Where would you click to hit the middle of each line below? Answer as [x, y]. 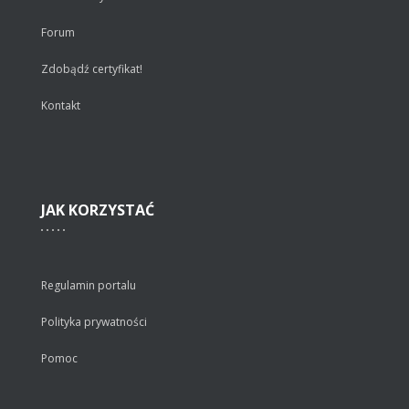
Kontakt [61, 105]
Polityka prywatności [94, 321]
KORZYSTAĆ [110, 210]
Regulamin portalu [89, 285]
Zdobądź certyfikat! [92, 68]
